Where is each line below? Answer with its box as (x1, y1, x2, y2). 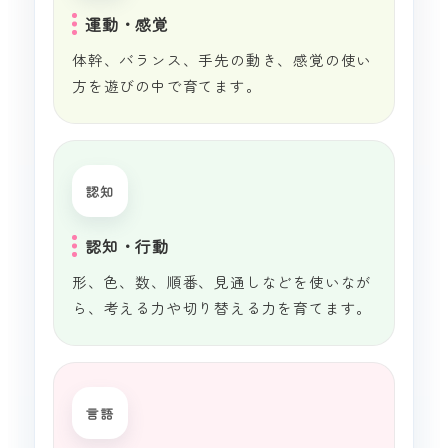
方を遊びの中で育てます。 (72, 75, 262, 97)
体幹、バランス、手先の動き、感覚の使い (72, 49, 373, 71)
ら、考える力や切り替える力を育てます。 (72, 297, 373, 319)
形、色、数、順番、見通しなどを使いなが (72, 271, 373, 293)
